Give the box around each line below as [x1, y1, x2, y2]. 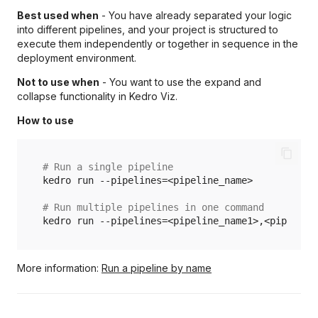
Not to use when [17, 75, 99, 88]
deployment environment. [17, 51, 136, 64]
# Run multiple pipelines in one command [43, 202, 264, 213]
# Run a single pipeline [43, 161, 173, 172]
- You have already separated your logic [99, 9, 292, 21]
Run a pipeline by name [102, 261, 212, 274]
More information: [17, 261, 102, 274]
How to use [17, 114, 74, 126]
